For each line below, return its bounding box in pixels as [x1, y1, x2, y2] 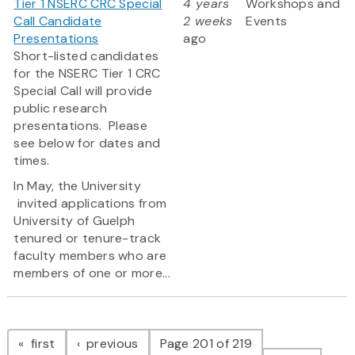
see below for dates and [13, 135, 161, 152]
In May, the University [13, 177, 141, 195]
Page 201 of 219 [159, 335, 253, 353]
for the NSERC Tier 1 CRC [13, 65, 161, 82]
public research [13, 100, 107, 117]
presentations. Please [13, 117, 147, 135]
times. [13, 152, 53, 170]
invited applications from [13, 195, 167, 212]
